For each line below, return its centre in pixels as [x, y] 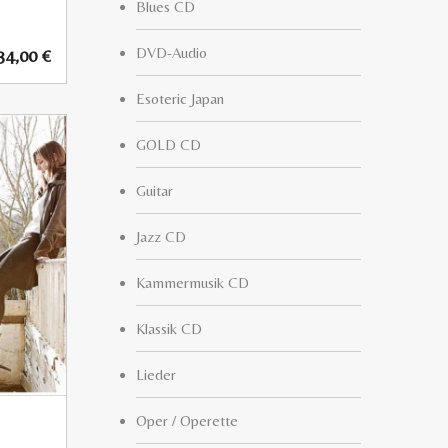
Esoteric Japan [180, 98]
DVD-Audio [171, 52]
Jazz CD [161, 236]
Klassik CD [169, 328]
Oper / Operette [187, 420]
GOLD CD [168, 144]
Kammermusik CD [192, 282]
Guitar [154, 190]
